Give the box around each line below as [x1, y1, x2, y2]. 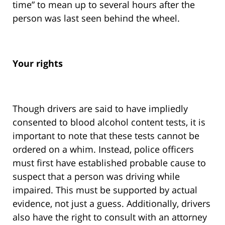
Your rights [13, 57, 63, 70]
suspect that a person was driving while [13, 170, 180, 183]
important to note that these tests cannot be [13, 130, 199, 142]
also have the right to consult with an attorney [13, 211, 207, 223]
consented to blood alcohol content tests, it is [13, 116, 205, 129]
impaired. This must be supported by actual [13, 184, 197, 196]
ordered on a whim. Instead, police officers [13, 143, 194, 156]
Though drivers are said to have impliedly [13, 102, 188, 115]
